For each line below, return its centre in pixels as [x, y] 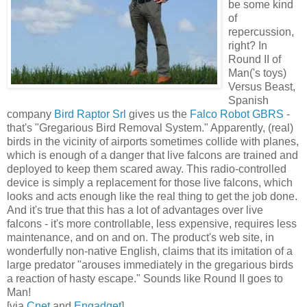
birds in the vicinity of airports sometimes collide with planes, [153, 141]
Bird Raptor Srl [90, 114]
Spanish [248, 100]
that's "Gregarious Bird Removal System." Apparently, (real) [150, 127]
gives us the [158, 114]
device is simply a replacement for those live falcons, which [150, 182]
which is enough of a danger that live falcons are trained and [152, 155]
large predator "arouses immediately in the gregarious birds [150, 265]
